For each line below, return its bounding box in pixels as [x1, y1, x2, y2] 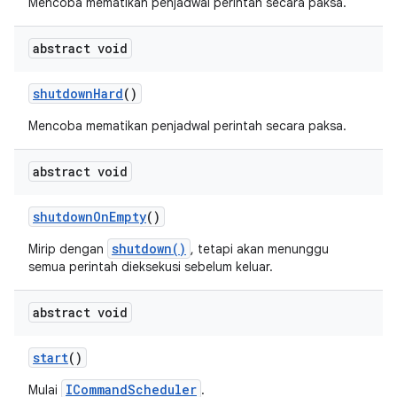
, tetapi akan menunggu [191, 241, 329, 257]
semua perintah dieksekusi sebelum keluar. [28, 259, 273, 275]
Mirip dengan [28, 241, 107, 257]
